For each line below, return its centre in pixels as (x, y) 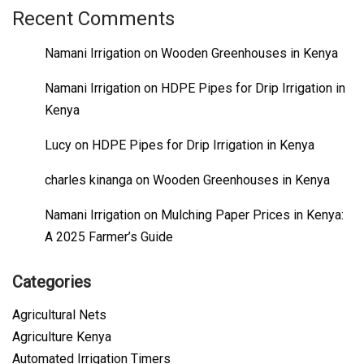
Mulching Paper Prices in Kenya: (252, 215)
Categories (52, 282)
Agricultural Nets (59, 315)
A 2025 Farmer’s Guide (109, 237)
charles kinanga (89, 180)
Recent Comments (93, 19)
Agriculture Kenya (62, 337)
